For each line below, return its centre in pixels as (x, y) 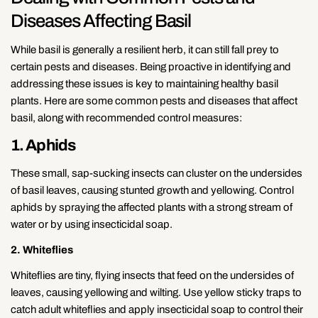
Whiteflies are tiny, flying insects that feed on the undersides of (152, 275)
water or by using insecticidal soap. (92, 224)
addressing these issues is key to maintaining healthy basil (144, 83)
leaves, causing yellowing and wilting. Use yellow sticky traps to (156, 292)
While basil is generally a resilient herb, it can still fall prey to (145, 49)
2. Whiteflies (42, 250)
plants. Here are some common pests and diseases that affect (154, 100)
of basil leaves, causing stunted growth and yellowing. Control (152, 190)
